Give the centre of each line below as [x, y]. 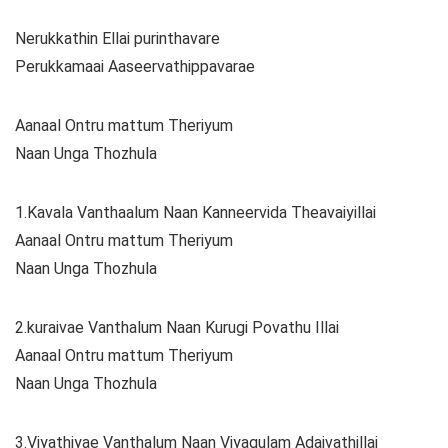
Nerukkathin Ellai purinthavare [117, 39]
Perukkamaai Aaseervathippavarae [135, 67]
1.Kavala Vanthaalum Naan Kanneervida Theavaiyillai [195, 213]
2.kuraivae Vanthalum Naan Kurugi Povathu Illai [177, 328]
